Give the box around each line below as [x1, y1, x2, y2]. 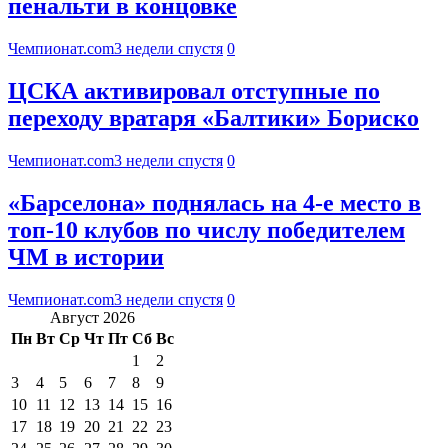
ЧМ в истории [8, 243, 164, 270]
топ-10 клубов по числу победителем [8, 216, 405, 243]
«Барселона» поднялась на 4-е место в [8, 189, 421, 216]
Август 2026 [50, 308, 135, 326]
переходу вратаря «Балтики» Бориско [8, 104, 419, 131]
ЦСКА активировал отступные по [8, 77, 380, 104]
